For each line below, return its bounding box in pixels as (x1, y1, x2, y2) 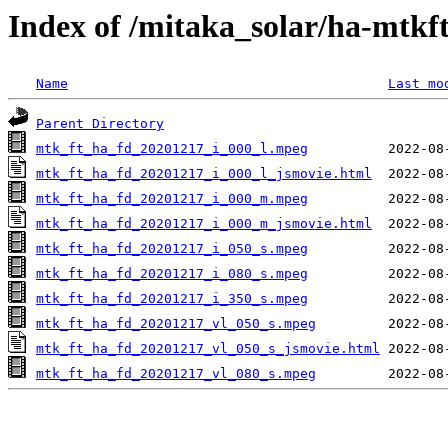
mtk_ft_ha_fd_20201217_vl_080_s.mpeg (36, 366, 316, 382)
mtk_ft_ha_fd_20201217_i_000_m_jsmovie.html (36, 216, 372, 232)
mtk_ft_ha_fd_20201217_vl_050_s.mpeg (36, 316, 316, 332)
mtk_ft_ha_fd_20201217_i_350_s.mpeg (36, 291, 308, 307)
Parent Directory (36, 116, 164, 132)
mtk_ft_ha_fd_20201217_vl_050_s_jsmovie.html (36, 341, 380, 357)
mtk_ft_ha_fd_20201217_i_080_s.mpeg (36, 266, 308, 282)
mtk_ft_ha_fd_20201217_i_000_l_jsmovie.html (36, 166, 372, 182)
